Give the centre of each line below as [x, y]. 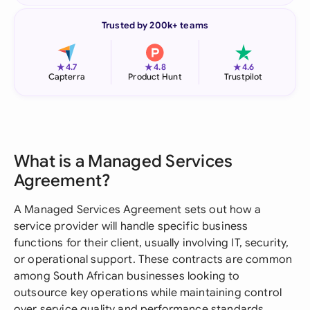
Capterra [66, 76]
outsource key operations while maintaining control [148, 293]
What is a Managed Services [124, 161]
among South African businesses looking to [127, 276]
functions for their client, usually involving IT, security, [152, 243]
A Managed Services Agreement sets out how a [137, 210]
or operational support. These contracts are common [153, 259]
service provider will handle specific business [131, 226]
